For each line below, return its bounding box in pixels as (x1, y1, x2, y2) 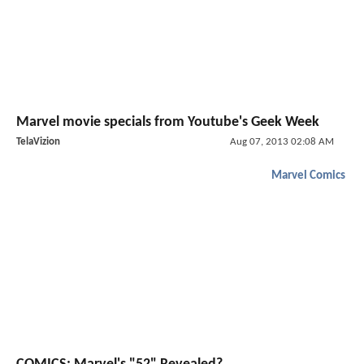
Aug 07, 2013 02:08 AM (229, 136, 334, 147)
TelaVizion (16, 136, 60, 147)
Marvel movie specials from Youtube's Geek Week (16, 114, 319, 130)
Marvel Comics (271, 169, 345, 182)
